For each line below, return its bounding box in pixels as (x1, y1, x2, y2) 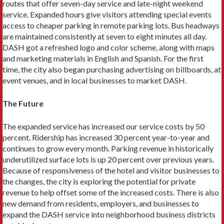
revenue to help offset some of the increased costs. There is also (2, 187, 219, 197)
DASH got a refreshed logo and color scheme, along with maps (2, 42, 214, 52)
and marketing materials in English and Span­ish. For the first (2, 53, 203, 63)
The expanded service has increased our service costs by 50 (2, 121, 204, 131)
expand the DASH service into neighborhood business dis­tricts (2, 209, 215, 219)
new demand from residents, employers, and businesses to (2, 198, 199, 208)
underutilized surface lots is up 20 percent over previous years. (2, 154, 214, 164)
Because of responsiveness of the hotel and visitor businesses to (2, 165, 219, 175)
